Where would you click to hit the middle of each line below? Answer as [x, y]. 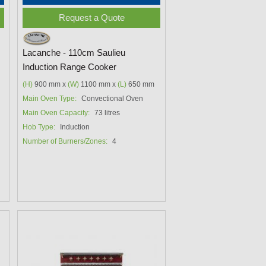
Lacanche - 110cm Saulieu [74, 53]
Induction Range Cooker [70, 67]
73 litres [107, 113]
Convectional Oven [113, 98]
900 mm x [50, 84]
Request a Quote [91, 18]
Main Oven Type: [50, 98]
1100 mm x [99, 84]
